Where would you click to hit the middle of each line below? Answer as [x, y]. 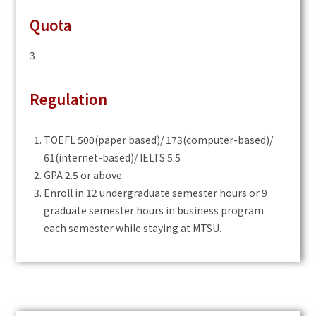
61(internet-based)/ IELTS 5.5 [113, 158]
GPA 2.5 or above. [84, 175]
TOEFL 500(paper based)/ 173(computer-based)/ [159, 140]
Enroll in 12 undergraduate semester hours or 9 [156, 193]
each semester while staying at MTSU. [133, 228]
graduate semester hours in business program [154, 211]
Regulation [69, 99]
